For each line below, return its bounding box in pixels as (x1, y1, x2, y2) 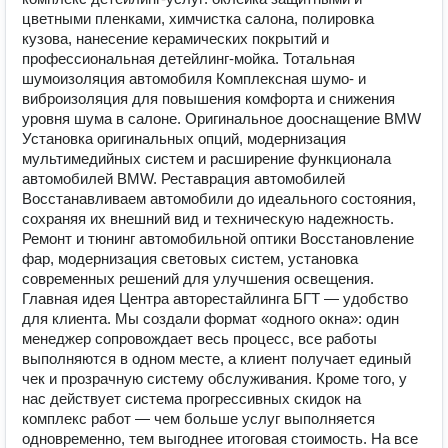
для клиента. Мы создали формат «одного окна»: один (22, 310, 399, 327)
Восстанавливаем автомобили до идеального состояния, (22, 190, 416, 207)
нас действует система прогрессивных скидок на (22, 390, 361, 407)
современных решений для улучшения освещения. (22, 270, 374, 287)
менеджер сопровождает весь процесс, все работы (22, 330, 377, 347)
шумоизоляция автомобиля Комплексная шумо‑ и (22, 70, 366, 87)
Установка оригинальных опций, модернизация (22, 130, 346, 147)
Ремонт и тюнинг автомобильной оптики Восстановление (22, 230, 414, 247)
